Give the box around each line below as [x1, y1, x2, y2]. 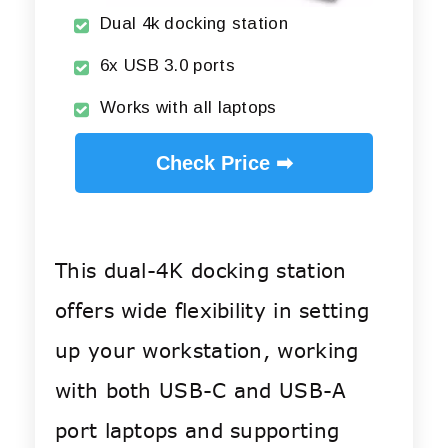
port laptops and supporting [55, 417, 340, 445]
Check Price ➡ [155, 152, 293, 175]
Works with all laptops [100, 98, 277, 118]
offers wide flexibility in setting [55, 297, 370, 325]
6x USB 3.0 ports [100, 56, 235, 76]
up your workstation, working [55, 337, 359, 365]
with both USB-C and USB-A [55, 377, 347, 405]
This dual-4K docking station [55, 257, 347, 285]
